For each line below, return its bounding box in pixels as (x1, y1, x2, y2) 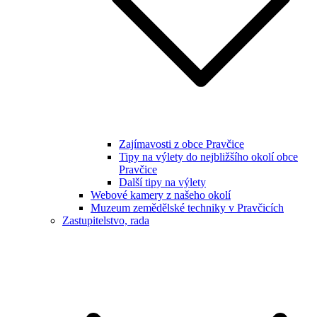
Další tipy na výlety (119, 176, 206, 188)
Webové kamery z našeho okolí (91, 189, 231, 201)
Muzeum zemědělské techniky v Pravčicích (91, 202, 284, 214)
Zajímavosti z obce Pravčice (119, 138, 244, 150)
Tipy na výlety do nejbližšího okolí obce (119, 151, 298, 163)
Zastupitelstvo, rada (62, 214, 149, 226)
